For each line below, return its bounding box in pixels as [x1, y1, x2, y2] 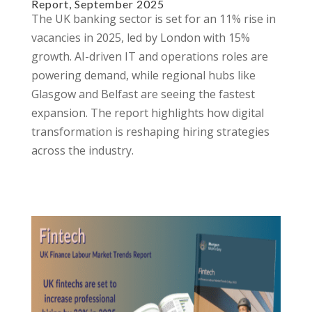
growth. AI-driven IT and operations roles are [31, 49, 268, 64]
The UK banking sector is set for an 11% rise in [31, 11, 276, 26]
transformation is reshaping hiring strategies [31, 124, 270, 139]
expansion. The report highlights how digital [31, 105, 264, 120]
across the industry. [31, 143, 134, 158]
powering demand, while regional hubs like [31, 68, 256, 83]
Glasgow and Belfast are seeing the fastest [31, 86, 255, 102]
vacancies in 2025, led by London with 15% [31, 30, 250, 45]
